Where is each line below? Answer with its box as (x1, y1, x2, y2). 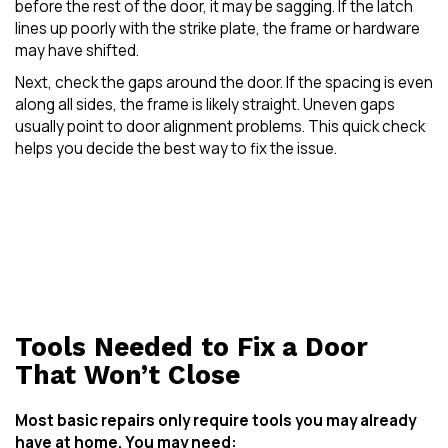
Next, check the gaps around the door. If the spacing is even (15, 71, 433, 93)
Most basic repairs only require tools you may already (15, 410, 416, 432)
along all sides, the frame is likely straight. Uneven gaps (15, 93, 395, 115)
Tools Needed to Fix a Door (15, 331, 368, 362)
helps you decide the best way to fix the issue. (15, 137, 337, 159)
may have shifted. (15, 39, 139, 61)
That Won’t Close (15, 359, 240, 390)
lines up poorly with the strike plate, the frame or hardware (15, 17, 420, 39)
